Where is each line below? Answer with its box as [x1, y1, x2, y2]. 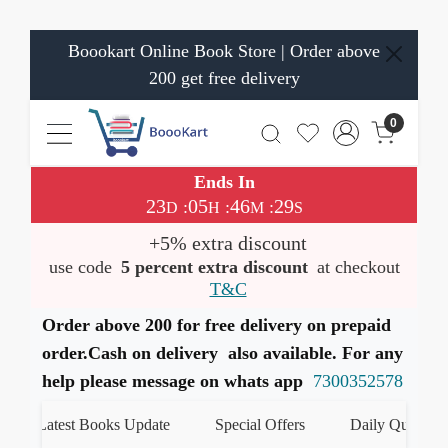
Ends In [193, 172, 255, 192]
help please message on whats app [42, 371, 313, 391]
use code [48, 257, 117, 277]
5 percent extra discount [120, 257, 308, 277]
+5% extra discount [149, 232, 307, 254]
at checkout [311, 257, 400, 277]
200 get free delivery [148, 68, 300, 88]
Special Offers [198, 416, 289, 433]
